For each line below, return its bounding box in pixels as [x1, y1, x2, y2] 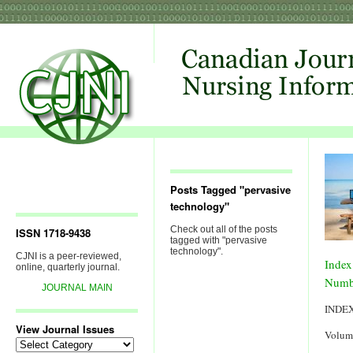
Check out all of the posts [170, 224, 277, 235]
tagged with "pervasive [170, 235, 267, 246]
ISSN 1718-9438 [16, 225, 91, 240]
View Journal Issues [16, 321, 114, 336]
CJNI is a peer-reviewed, [16, 251, 121, 262]
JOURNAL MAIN [41, 282, 113, 293]
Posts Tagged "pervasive [170, 182, 291, 197]
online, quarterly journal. [16, 262, 120, 273]
